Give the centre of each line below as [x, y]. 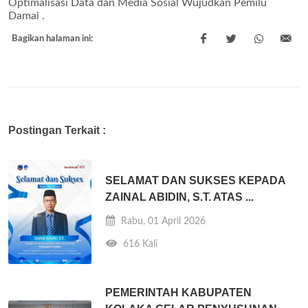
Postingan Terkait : [57, 130]
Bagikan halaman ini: [52, 39]
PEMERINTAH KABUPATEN [179, 292]
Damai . [26, 16]
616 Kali [139, 243]
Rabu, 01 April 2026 [162, 221]
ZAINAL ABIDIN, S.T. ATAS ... [180, 197]
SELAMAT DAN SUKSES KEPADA [196, 180]
